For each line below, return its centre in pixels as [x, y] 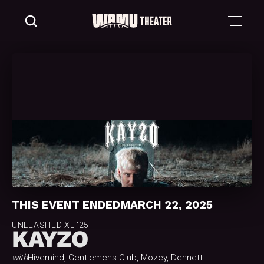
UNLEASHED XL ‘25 [51, 225]
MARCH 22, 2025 [166, 205]
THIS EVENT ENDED [66, 205]
